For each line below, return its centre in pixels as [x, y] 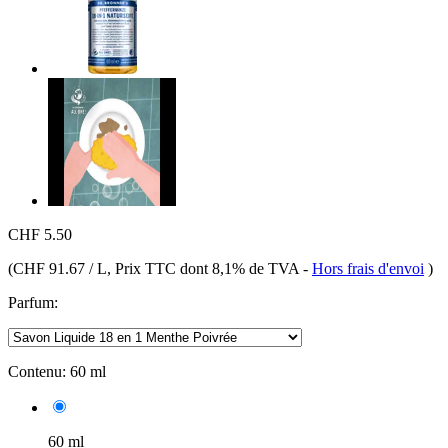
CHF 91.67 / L [60, 268]
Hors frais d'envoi [368, 268]
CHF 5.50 [40, 234]
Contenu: [37, 371]
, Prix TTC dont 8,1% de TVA [205, 268]
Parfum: [33, 302]
